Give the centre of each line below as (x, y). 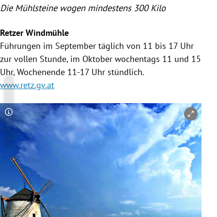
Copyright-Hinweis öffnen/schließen (78, 117)
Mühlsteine (36, 8)
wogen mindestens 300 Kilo (111, 8)
